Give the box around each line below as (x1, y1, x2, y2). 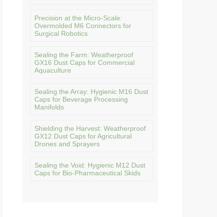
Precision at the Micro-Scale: (34, 14, 122, 22)
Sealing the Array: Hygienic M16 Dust (34, 88, 148, 95)
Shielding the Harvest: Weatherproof (34, 124, 146, 132)
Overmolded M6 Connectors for (34, 22, 131, 30)
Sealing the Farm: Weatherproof (34, 51, 133, 59)
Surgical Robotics (34, 30, 88, 37)
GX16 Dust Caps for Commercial (34, 59, 135, 66)
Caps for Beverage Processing (34, 95, 128, 103)
